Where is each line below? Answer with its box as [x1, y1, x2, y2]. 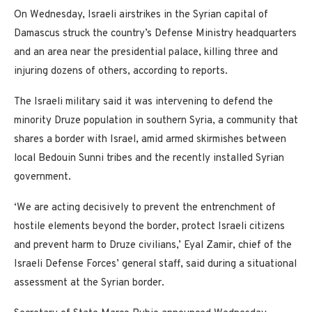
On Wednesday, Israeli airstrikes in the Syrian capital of [14, 8, 268, 22]
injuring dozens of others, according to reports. [14, 65, 231, 79]
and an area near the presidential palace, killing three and [14, 46, 278, 60]
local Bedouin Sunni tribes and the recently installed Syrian [14, 152, 284, 166]
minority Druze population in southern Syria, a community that [14, 114, 298, 128]
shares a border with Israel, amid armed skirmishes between [14, 133, 286, 147]
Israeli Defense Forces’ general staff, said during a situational [14, 258, 297, 272]
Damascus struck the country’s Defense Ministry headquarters [14, 27, 297, 41]
